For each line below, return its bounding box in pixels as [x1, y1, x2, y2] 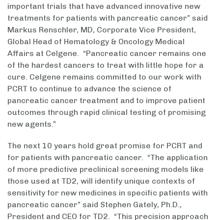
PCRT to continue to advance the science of [7, 84, 171, 94]
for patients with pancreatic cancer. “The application [7, 153, 208, 163]
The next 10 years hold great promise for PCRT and [7, 141, 202, 151]
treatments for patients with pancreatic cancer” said [7, 13, 208, 23]
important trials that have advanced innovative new [7, 1, 200, 11]
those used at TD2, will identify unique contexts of [7, 176, 195, 186]
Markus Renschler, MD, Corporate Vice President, [7, 25, 196, 35]
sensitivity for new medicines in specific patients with [7, 188, 208, 198]
